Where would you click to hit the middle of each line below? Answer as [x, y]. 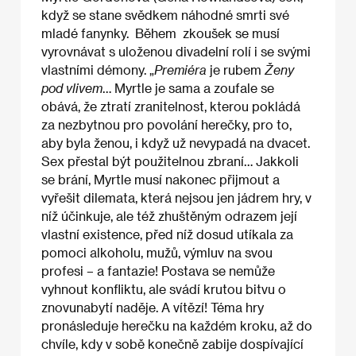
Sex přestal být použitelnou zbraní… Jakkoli [170, 161]
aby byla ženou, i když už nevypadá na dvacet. [176, 143]
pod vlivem [72, 88]
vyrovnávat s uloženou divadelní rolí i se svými [176, 52]
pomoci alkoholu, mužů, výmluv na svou [157, 253]
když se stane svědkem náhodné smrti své [165, 15]
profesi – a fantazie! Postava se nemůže [158, 271]
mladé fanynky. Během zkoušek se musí [161, 33]
